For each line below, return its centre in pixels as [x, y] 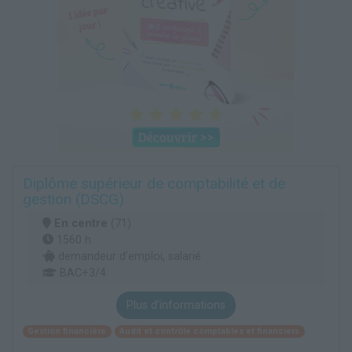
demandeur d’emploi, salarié [128, 257]
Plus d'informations [176, 306]
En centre [81, 224]
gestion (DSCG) [73, 200]
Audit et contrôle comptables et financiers [210, 331]
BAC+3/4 [81, 273]
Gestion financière [67, 331]
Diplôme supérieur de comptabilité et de [154, 184]
